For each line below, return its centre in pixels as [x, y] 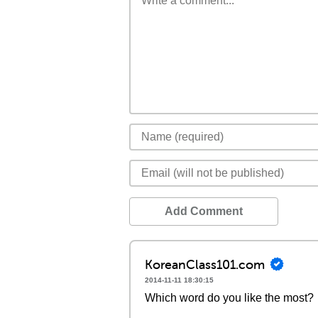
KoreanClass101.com [205, 264]
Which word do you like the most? [229, 298]
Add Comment [204, 211]
